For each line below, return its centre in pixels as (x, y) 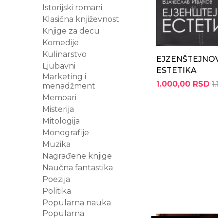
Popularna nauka (77, 203)
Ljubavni (59, 66)
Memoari (59, 98)
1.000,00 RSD (183, 84)
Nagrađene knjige (77, 156)
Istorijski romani (72, 8)
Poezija (56, 179)
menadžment (69, 86)
